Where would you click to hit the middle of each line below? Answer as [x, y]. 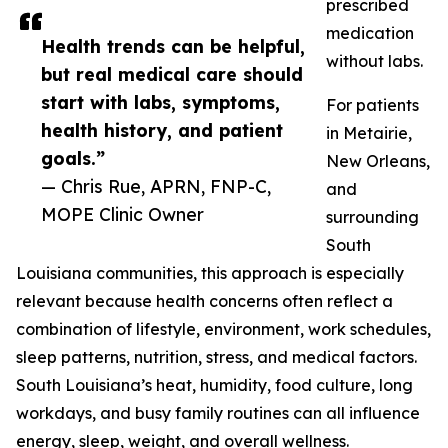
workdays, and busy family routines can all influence [218, 413]
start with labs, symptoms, [160, 102]
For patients [372, 105]
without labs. [374, 61]
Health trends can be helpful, [173, 46]
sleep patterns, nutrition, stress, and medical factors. [216, 357]
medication [370, 33]
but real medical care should [172, 74]
